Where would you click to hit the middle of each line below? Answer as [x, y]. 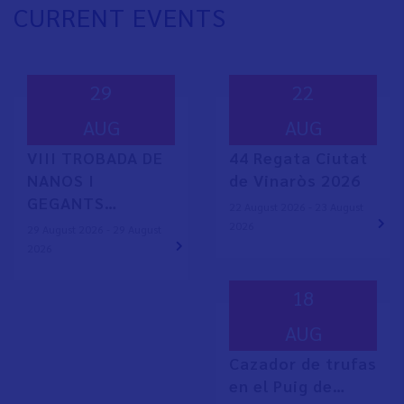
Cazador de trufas [303, 363]
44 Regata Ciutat [298, 158]
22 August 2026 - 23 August [296, 207]
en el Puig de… [287, 386]
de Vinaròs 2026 [295, 180]
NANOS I [61, 180]
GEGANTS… [72, 203]
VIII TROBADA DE [95, 158]
